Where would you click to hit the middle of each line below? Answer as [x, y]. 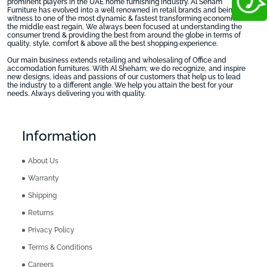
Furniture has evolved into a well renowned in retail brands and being [122, 10]
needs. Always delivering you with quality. [76, 93]
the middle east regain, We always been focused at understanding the [125, 27]
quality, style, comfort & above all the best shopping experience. [112, 43]
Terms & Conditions [60, 247]
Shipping [42, 195]
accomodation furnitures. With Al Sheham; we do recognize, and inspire [126, 68]
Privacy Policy [51, 230]
